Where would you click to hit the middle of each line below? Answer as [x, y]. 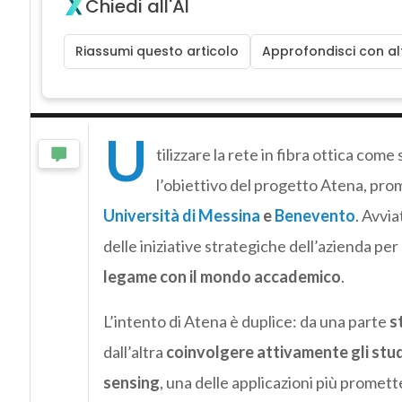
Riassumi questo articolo [157, 51]
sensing [131, 382]
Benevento [315, 215]
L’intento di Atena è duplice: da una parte [246, 321]
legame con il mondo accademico [222, 276]
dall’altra [134, 351]
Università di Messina [181, 215]
